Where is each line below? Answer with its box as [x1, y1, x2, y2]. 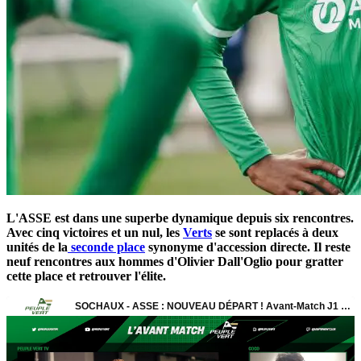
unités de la [6, 239, 68, 254]
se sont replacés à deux [212, 225, 338, 239]
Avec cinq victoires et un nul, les [6, 225, 183, 239]
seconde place [68, 239, 145, 254]
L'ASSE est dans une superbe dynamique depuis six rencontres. [6, 210, 354, 225]
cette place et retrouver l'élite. [6, 268, 166, 283]
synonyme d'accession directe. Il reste [145, 239, 351, 254]
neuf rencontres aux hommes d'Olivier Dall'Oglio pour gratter [6, 254, 343, 268]
